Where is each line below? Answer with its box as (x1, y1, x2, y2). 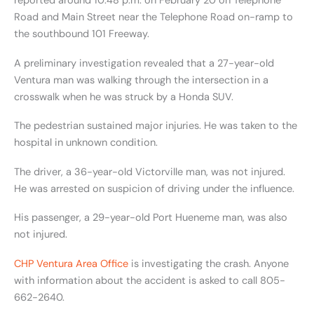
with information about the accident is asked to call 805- (14, 273, 285, 287)
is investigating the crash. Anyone (128, 257, 289, 271)
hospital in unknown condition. (14, 136, 158, 150)
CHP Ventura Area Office (14, 257, 128, 271)
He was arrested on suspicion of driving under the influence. (14, 182, 294, 196)
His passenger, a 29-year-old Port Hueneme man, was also (14, 211, 287, 225)
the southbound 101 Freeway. (14, 27, 149, 41)
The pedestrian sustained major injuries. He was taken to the (14, 119, 297, 133)
